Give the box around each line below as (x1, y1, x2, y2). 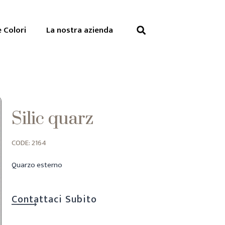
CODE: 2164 (12, 136, 47, 149)
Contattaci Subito (12, 190, 97, 208)
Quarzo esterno (12, 158, 63, 171)
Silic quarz (12, 107, 94, 130)
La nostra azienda (46, 23, 114, 38)
